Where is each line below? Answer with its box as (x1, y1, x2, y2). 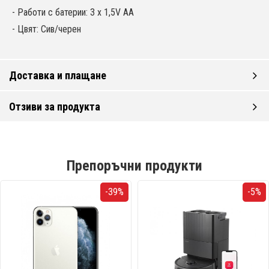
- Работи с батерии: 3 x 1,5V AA (12, 7, 134, 19)
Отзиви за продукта (9, 100, 100, 113)
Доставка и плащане (9, 68, 106, 82)
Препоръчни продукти (67, 157, 202, 175)
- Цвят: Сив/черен (12, 23, 81, 35)
